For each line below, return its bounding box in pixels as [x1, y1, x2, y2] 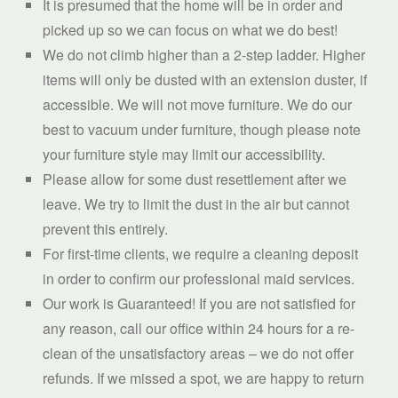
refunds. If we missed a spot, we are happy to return [43, 368, 364, 389]
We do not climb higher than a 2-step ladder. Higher [43, 44, 365, 66]
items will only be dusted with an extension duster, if [43, 69, 367, 91]
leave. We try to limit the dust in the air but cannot [43, 194, 349, 215]
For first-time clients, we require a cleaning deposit [43, 243, 358, 265]
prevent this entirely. [43, 219, 168, 240]
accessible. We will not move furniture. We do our [43, 94, 352, 115]
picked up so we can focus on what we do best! [43, 20, 338, 41]
